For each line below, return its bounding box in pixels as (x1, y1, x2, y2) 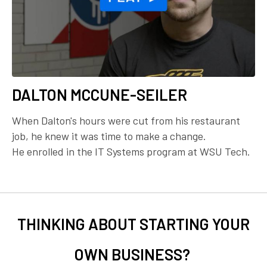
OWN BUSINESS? (74, 244, 193, 263)
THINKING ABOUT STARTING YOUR (17, 214, 250, 233)
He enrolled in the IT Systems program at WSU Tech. (12, 144, 250, 158)
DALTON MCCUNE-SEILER (12, 85, 187, 104)
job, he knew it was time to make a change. (12, 129, 206, 142)
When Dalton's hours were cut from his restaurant (12, 113, 240, 127)
